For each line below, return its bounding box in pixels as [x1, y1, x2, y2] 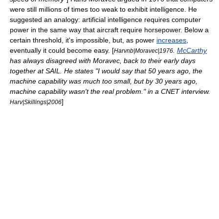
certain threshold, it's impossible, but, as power [10, 36, 156, 44]
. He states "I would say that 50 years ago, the [60, 67, 202, 75]
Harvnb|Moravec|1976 [114, 47, 173, 54]
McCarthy [177, 46, 207, 54]
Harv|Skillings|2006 [10, 99, 62, 105]
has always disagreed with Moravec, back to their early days [10, 57, 196, 65]
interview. [179, 88, 210, 95]
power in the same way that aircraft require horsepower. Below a [10, 26, 209, 34]
